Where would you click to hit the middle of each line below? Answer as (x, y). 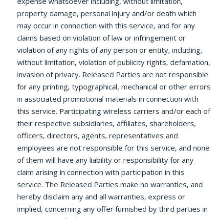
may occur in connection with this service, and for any (106, 25)
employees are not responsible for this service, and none (113, 148)
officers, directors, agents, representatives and (98, 135)
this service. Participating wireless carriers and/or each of (114, 111)
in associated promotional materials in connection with (108, 99)
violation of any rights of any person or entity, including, (110, 50)
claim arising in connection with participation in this (101, 172)
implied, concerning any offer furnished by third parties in (112, 209)
